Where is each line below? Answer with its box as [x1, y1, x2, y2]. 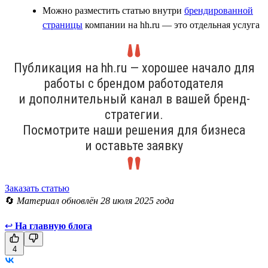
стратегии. [105, 106, 163, 122]
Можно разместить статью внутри [42, 5, 184, 16]
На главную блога [15, 220, 92, 231]
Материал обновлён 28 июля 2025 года [17, 195, 174, 206]
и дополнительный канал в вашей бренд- [18, 91, 250, 106]
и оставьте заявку [85, 138, 183, 153]
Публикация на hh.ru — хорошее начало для [13, 60, 255, 75]
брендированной [184, 5, 253, 16]
